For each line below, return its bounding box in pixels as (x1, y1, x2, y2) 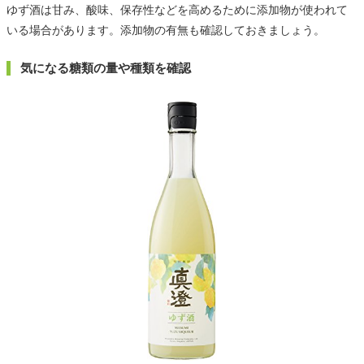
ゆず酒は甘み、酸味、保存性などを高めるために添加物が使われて (6, 3, 348, 17)
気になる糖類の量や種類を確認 (20, 61, 191, 76)
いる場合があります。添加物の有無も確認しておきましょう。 (6, 24, 325, 37)
